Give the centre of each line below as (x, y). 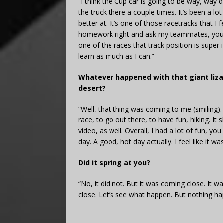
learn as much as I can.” (116, 56)
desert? (92, 88)
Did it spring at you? (114, 162)
